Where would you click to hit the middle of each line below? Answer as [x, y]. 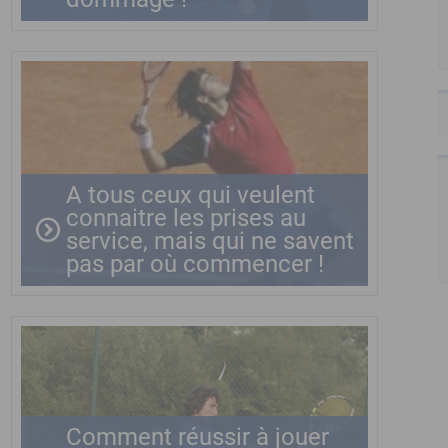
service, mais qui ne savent [210, 241]
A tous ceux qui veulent [190, 195]
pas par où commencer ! [195, 264]
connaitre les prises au [186, 218]
